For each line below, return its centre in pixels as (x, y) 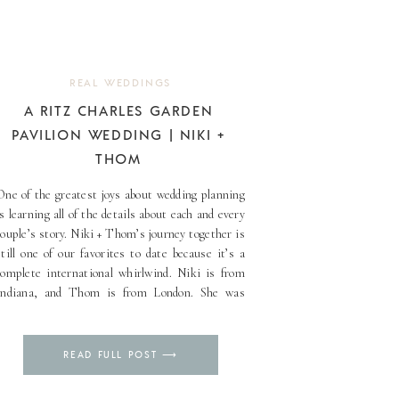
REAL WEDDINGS (120, 82)
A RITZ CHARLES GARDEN (118, 110)
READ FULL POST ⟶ (121, 354)
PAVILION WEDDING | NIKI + (118, 134)
